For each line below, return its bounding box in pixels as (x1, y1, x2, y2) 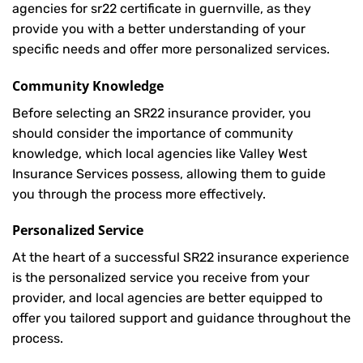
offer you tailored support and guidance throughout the (12, 310, 351, 327)
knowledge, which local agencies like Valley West (12, 145, 307, 161)
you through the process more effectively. (12, 186, 266, 202)
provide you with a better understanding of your (12, 20, 305, 36)
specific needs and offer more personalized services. (12, 41, 330, 57)
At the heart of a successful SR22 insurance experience (12, 250, 349, 266)
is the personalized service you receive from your (12, 270, 310, 286)
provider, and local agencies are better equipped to (12, 290, 322, 306)
